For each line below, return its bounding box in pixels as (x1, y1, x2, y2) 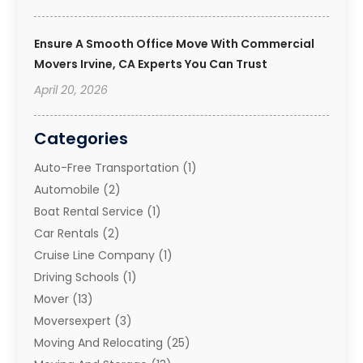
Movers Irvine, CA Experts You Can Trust (34, 56, 268, 73)
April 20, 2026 (34, 82, 109, 99)
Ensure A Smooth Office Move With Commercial (34, 36, 315, 53)
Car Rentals (34, 225, 100, 242)
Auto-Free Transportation (34, 160, 180, 177)
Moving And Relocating (34, 335, 164, 352)
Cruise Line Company (34, 247, 156, 264)
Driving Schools (34, 269, 120, 286)
